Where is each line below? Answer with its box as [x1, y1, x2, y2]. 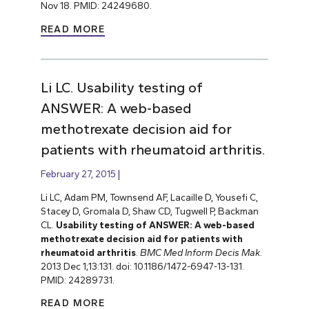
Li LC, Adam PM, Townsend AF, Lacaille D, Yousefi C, [40, 191, 258, 203]
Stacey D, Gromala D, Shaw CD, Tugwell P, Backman [40, 205, 259, 217]
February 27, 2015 [40, 168, 116, 179]
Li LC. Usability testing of [40, 79, 203, 96]
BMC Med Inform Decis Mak [139, 246, 260, 258]
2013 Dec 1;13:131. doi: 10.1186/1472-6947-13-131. [40, 260, 244, 272]
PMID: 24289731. [40, 274, 114, 286]
